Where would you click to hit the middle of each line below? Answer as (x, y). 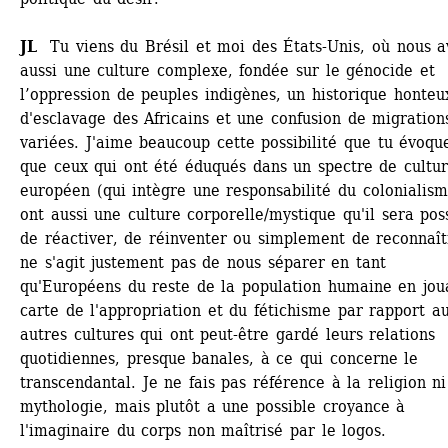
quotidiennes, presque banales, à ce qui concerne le (219, 358)
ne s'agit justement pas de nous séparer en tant (203, 262)
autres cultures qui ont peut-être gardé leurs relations (228, 334)
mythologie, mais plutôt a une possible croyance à (213, 406)
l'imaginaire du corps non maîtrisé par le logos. (203, 430)
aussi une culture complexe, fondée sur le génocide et (227, 70)
